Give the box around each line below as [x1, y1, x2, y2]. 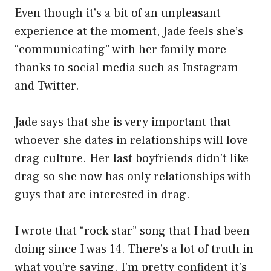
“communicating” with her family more [15, 42, 226, 58]
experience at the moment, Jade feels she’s [15, 24, 243, 40]
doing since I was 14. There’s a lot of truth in [15, 241, 253, 258]
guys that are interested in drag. [15, 187, 190, 203]
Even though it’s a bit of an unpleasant [15, 5, 221, 22]
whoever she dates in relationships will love [15, 132, 248, 149]
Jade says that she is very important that [15, 114, 231, 131]
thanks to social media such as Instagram [15, 60, 238, 76]
